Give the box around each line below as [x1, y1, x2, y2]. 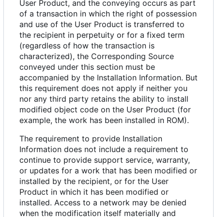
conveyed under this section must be [19, 62, 155, 72]
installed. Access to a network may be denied [19, 198, 186, 208]
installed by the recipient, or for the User [19, 176, 169, 186]
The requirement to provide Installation [19, 134, 162, 144]
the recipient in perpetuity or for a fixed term [19, 30, 185, 40]
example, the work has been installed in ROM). [19, 115, 189, 125]
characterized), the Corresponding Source [19, 51, 174, 62]
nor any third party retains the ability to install [19, 94, 188, 104]
